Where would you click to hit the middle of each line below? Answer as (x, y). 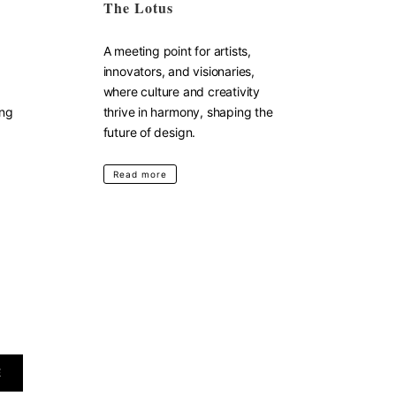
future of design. (149, 132)
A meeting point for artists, (177, 51)
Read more (140, 174)
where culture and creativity (181, 91)
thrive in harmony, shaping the (188, 112)
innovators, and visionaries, (179, 71)
